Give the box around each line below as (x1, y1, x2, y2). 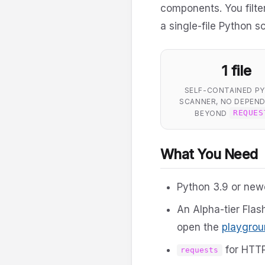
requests (180, 245, 219, 255)
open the (177, 221, 222, 233)
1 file (221, 62, 251, 79)
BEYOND (195, 108, 230, 118)
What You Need (160, 146, 258, 163)
